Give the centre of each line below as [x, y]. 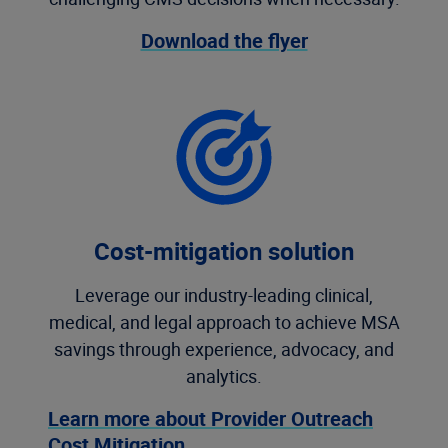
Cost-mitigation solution [224, 251]
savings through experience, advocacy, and [224, 349]
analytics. [224, 376]
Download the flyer [224, 40]
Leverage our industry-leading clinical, [224, 295]
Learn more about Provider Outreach [210, 418]
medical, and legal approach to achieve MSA [224, 322]
